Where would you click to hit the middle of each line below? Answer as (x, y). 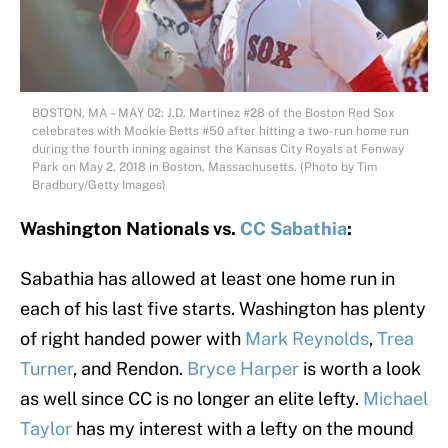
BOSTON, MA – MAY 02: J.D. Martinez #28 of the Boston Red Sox (213, 113)
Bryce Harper (243, 369)
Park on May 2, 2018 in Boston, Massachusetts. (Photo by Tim (204, 167)
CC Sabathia (293, 229)
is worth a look (360, 369)
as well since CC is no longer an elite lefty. (191, 399)
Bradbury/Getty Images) (99, 185)
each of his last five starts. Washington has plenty (223, 309)
